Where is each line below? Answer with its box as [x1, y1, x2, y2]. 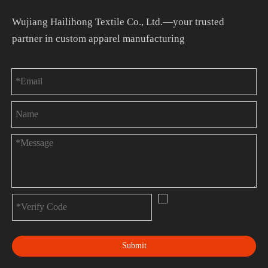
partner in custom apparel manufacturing [12, 32, 185, 44]
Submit [121, 241, 147, 251]
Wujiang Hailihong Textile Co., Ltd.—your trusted [12, 16, 224, 28]
